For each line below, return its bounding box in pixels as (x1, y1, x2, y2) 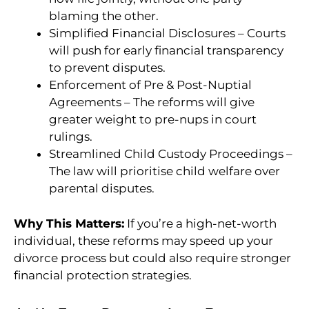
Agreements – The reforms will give (49, 95, 255, 110)
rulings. (49, 130, 92, 144)
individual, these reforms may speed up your (14, 233, 273, 248)
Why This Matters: (14, 216, 124, 230)
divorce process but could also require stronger (14, 250, 291, 265)
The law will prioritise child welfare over (49, 164, 280, 179)
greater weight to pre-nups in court (49, 112, 257, 127)
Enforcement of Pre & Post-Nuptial (49, 78, 252, 92)
